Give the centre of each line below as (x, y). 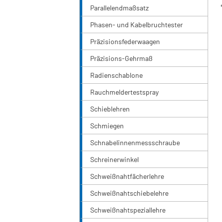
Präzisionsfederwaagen (125, 42)
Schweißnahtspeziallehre (128, 210)
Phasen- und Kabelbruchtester (137, 25)
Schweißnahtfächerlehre (127, 176)
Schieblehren (110, 109)
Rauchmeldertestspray (124, 92)
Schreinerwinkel (114, 160)
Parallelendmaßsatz (119, 8)
